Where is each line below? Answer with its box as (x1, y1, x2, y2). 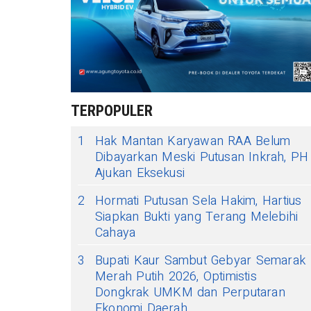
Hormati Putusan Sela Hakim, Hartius (95, 191, 302, 210)
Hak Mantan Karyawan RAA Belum (95, 131, 291, 151)
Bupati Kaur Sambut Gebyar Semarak (95, 251, 305, 270)
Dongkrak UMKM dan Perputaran (95, 283, 285, 302)
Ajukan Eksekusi (95, 163, 185, 183)
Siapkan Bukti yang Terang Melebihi (95, 207, 299, 226)
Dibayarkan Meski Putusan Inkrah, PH (95, 147, 309, 167)
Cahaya (95, 223, 136, 242)
